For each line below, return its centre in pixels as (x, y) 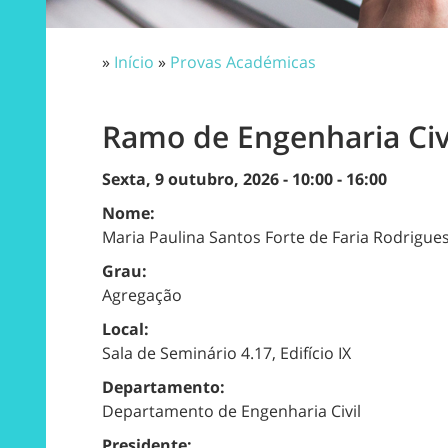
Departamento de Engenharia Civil (231, 410)
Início (134, 61)
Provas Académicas (243, 61)
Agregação (142, 294)
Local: (127, 328)
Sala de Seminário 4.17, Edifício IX (226, 352)
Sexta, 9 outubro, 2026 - (197, 178)
